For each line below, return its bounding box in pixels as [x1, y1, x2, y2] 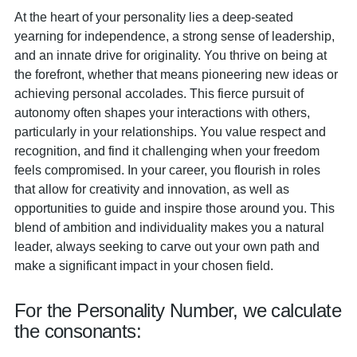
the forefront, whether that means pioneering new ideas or [14, 67, 338, 81]
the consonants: [14, 320, 141, 342]
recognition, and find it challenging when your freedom [14, 143, 320, 158]
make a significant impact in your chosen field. [14, 258, 273, 273]
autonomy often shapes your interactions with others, [14, 105, 310, 120]
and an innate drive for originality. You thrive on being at [14, 48, 327, 62]
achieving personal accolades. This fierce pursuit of [14, 86, 304, 100]
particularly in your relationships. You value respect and [14, 124, 326, 139]
